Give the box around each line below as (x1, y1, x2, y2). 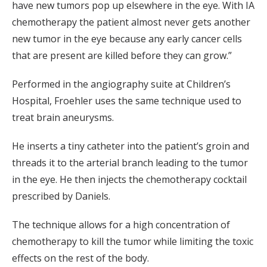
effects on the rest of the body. (12, 251, 149, 265)
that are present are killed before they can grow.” (12, 48, 232, 62)
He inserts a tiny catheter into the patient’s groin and (12, 139, 249, 153)
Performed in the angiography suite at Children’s (12, 77, 231, 91)
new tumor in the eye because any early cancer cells (12, 32, 242, 45)
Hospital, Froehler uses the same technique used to (12, 94, 241, 107)
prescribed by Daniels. (12, 189, 110, 203)
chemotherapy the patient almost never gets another (12, 15, 250, 29)
